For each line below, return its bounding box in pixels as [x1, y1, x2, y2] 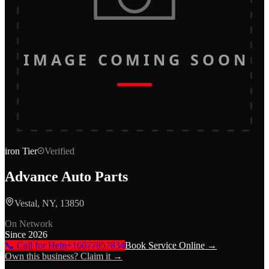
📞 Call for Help [5, 240, 67, 250]
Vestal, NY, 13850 [14, 198, 84, 208]
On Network [5, 218, 53, 229]
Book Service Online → [125, 240, 217, 250]
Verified [44, 146, 74, 156]
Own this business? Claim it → [5, 250, 122, 261]
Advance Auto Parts [5, 168, 128, 184]
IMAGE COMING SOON [23, 49, 246, 70]
